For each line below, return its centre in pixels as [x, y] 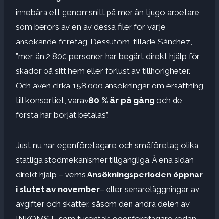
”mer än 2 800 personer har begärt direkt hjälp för [108, 56]
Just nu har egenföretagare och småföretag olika [107, 145]
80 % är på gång [122, 100]
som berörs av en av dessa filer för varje [91, 27]
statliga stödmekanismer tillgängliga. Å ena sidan [105, 160]
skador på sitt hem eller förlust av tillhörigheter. [103, 71]
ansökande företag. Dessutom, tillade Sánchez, [104, 41]
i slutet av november [58, 189]
